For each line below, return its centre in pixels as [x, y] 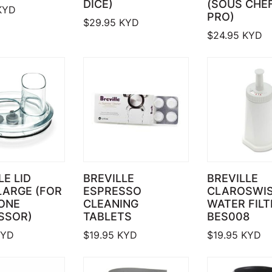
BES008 [228, 216]
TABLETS [108, 216]
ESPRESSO [113, 191]
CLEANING [111, 203]
